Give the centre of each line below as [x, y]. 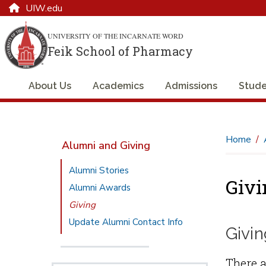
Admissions [191, 86]
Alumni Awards [100, 188]
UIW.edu [44, 8]
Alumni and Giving [106, 145]
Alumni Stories [99, 170]
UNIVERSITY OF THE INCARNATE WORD [115, 35]
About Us [50, 86]
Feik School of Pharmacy [120, 51]
